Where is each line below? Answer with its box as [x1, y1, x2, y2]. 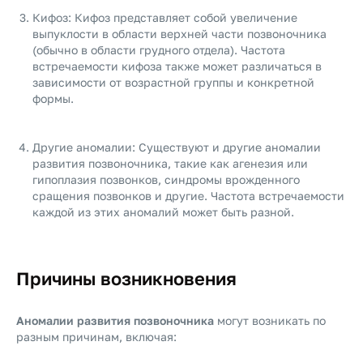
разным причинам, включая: [16, 330, 177, 344]
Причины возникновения [16, 267, 237, 289]
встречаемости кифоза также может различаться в [32, 59, 322, 73]
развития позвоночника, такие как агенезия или [32, 156, 308, 170]
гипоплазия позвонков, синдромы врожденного [32, 173, 300, 186]
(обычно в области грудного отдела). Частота [32, 43, 285, 57]
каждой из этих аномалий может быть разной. [32, 205, 294, 219]
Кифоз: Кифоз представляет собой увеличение [32, 11, 297, 24]
